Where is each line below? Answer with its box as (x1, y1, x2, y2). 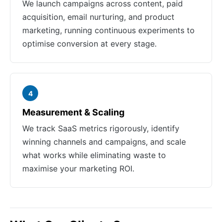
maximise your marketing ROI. (22, 164, 134, 173)
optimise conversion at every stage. (22, 39, 157, 49)
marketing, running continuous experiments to (22, 25, 195, 35)
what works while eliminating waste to (22, 150, 166, 160)
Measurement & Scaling (22, 107, 124, 117)
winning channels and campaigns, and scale (22, 137, 186, 147)
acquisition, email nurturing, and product (22, 12, 174, 22)
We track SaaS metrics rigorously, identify (22, 123, 179, 133)
